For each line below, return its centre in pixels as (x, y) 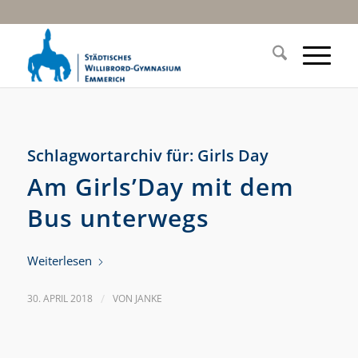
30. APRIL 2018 (60, 298)
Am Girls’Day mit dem (160, 187)
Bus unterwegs (118, 218)
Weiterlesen (59, 260)
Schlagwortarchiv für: (112, 155)
